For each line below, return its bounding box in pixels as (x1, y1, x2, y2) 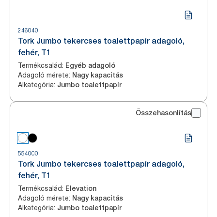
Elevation (65, 185, 96, 192)
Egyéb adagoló (65, 62, 115, 69)
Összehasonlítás (136, 109, 191, 117)
